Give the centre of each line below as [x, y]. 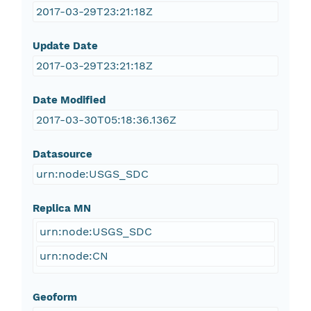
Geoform [54, 297]
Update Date [65, 46]
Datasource [62, 154]
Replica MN [61, 209]
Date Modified [69, 100]
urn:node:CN [74, 256]
